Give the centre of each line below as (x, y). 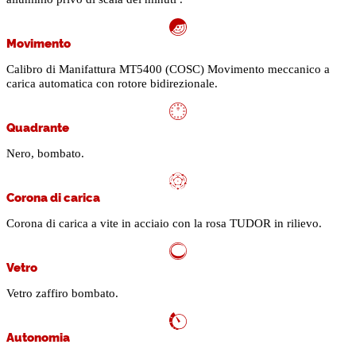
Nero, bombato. (45, 154)
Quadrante (38, 127)
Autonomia (38, 337)
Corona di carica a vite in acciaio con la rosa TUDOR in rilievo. (164, 224)
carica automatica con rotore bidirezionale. (112, 84)
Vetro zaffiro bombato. (62, 294)
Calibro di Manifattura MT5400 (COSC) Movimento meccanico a (168, 70)
